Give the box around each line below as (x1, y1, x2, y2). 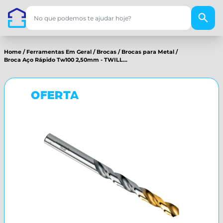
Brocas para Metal (121, 48, 174, 55)
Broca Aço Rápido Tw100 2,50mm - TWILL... (4, 56, 127, 63)
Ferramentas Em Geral (26, 48, 92, 55)
